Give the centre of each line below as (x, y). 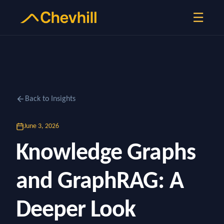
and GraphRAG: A (100, 182)
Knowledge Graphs (106, 153)
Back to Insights (50, 99)
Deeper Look (76, 210)
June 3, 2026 (41, 126)
